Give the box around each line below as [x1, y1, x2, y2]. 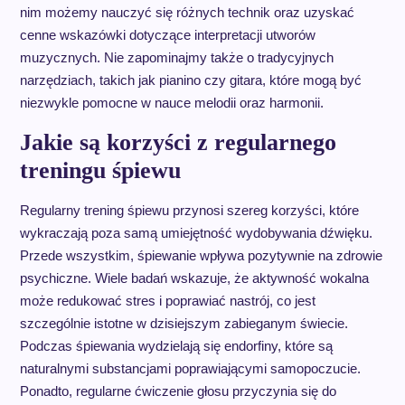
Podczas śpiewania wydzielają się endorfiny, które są [19, 338, 333, 354]
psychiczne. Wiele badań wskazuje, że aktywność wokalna [19, 270, 369, 287]
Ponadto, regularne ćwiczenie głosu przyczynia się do [19, 383, 336, 400]
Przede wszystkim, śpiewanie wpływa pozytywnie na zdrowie [19, 248, 382, 264]
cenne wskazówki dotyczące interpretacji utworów [19, 27, 316, 43]
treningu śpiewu [19, 157, 181, 184]
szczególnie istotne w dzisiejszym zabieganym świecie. [19, 316, 348, 332]
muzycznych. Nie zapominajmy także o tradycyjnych [19, 50, 334, 66]
